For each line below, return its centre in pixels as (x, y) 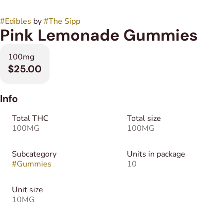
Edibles (18, 22)
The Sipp (64, 22)
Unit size (28, 190)
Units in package (156, 154)
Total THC (30, 119)
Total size (144, 119)
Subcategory (34, 154)
